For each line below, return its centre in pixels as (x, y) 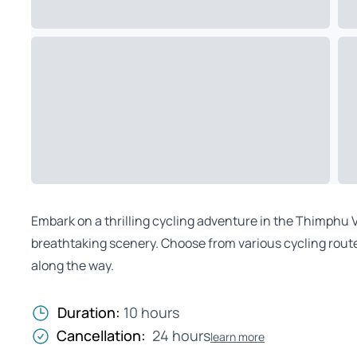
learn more (237, 336)
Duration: (90, 312)
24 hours (181, 335)
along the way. (73, 265)
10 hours (151, 312)
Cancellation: (101, 335)
